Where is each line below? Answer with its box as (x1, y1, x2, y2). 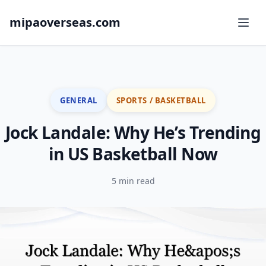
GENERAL (60, 94, 97, 106)
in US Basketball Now (48, 142, 218, 165)
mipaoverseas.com (9, 14, 121, 30)
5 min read (111, 175, 155, 186)
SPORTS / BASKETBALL (116, 94, 206, 106)
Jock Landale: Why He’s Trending (5, 121, 261, 144)
